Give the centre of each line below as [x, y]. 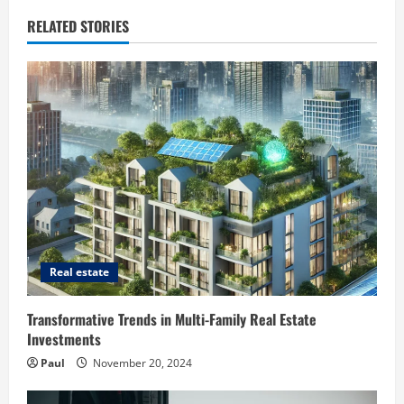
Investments [64, 339]
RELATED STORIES [78, 26]
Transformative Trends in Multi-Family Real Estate [172, 319]
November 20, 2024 [141, 363]
